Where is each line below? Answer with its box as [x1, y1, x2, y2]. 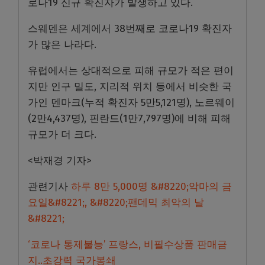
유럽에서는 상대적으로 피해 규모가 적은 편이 [28, 64, 234, 77]
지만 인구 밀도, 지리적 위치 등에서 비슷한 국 [28, 80, 232, 93]
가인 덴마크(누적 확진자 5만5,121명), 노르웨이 [28, 96, 235, 109]
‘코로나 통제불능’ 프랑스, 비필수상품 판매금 [28, 238, 227, 251]
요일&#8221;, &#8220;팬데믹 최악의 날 [28, 196, 204, 209]
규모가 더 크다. [28, 128, 96, 141]
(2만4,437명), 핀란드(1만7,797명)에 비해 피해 [28, 112, 231, 125]
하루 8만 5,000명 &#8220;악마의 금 [71, 180, 232, 193]
